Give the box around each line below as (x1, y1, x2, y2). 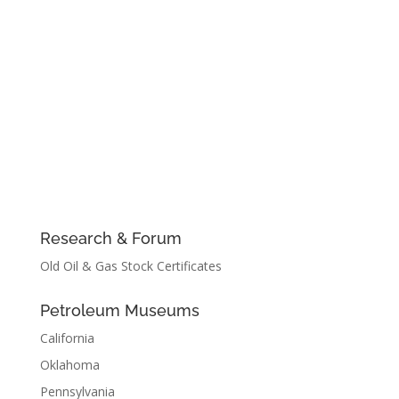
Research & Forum (39, 229, 182, 248)
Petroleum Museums (39, 301, 199, 321)
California (39, 330, 94, 347)
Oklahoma (39, 356, 100, 374)
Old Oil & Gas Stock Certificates (39, 257, 222, 275)
